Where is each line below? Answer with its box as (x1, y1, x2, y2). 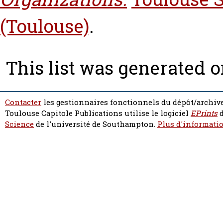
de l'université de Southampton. (34, 119, 157, 130)
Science (5, 119, 34, 130)
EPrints (191, 108, 218, 119)
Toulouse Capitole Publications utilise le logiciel (5, 108, 191, 119)
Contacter (5, 97, 41, 108)
